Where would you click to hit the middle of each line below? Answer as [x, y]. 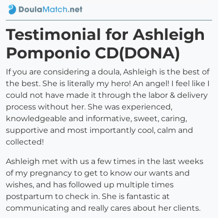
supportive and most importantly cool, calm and [100, 130]
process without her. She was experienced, [89, 107]
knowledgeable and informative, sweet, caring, [96, 119]
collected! [25, 142]
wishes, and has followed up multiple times [90, 185]
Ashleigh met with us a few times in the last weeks [105, 162]
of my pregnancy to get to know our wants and [98, 173]
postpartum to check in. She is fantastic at [88, 197]
